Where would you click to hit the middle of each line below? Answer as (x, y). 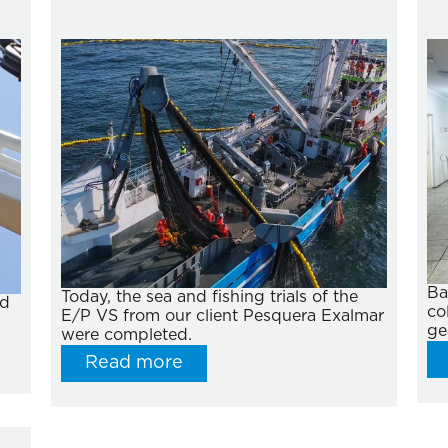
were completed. (126, 334)
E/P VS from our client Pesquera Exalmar (222, 315)
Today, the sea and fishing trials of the (209, 296)
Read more (133, 362)
